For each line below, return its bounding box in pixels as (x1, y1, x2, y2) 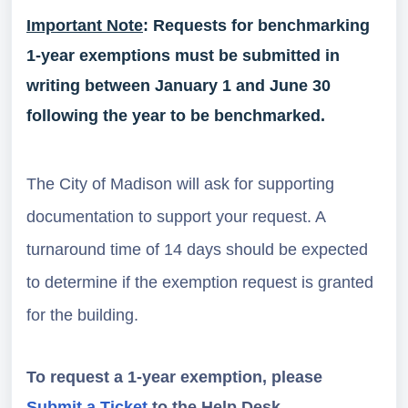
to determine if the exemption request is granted (26, 273, 373, 291)
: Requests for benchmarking (143, 16, 370, 35)
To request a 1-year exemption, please (26, 368, 322, 386)
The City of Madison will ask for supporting (26, 175, 334, 193)
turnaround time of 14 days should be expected (26, 240, 368, 259)
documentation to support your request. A (26, 208, 325, 226)
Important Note (26, 16, 143, 35)
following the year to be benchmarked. (26, 107, 325, 125)
